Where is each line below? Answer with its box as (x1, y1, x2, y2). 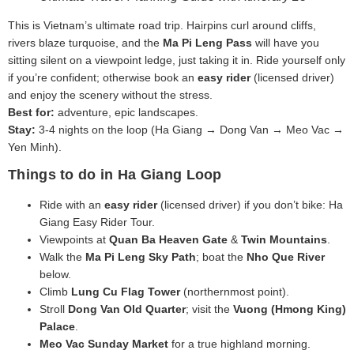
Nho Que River (247, 250, 325, 264)
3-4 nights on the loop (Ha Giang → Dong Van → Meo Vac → (36, 122, 344, 136)
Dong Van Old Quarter (68, 303, 186, 316)
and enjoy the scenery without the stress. (8, 88, 213, 101)
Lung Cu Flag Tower (71, 285, 180, 299)
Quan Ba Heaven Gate (109, 233, 228, 247)
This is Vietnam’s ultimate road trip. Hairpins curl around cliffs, (8, 18, 316, 32)
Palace (40, 320, 75, 333)
